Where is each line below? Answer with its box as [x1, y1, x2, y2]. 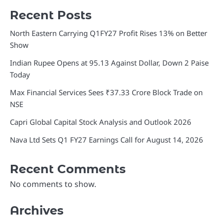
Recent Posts [10, 7, 92, 22]
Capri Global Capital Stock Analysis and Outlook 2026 [10, 116, 191, 127]
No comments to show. [10, 178, 96, 189]
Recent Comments [10, 161, 126, 176]
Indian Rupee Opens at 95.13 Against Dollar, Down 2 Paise [10, 57, 209, 68]
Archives [10, 203, 64, 218]
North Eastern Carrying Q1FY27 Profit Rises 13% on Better [10, 28, 207, 38]
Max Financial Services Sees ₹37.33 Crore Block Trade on [10, 87, 203, 97]
